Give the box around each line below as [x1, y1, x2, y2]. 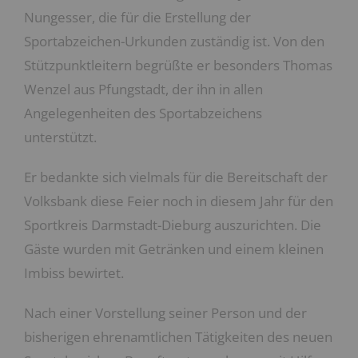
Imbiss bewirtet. [24, 264, 124, 282]
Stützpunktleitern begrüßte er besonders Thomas [24, 56, 332, 74]
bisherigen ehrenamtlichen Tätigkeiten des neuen [24, 328, 332, 346]
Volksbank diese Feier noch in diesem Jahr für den [24, 192, 333, 210]
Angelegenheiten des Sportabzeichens [24, 104, 262, 122]
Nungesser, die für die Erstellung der [24, 8, 251, 26]
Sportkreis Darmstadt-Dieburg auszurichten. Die [24, 216, 321, 234]
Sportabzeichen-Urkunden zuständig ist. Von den [24, 32, 324, 50]
